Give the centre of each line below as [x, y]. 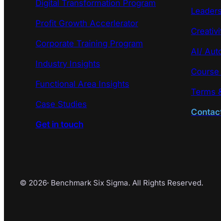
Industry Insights [68, 63]
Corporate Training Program [89, 43]
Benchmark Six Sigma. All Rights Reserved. [126, 183]
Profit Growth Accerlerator [87, 23]
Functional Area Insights [82, 84]
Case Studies [61, 104]
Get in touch [59, 124]
